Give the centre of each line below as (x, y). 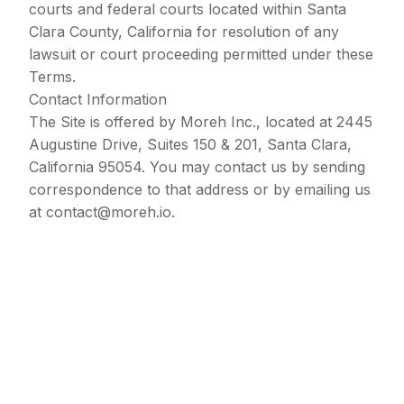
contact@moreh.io (109, 212)
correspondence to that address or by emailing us (200, 189)
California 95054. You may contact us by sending (197, 167)
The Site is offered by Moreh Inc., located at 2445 (201, 122)
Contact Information (98, 99)
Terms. (52, 77)
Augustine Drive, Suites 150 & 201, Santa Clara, (190, 144)
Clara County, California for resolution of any (184, 32)
